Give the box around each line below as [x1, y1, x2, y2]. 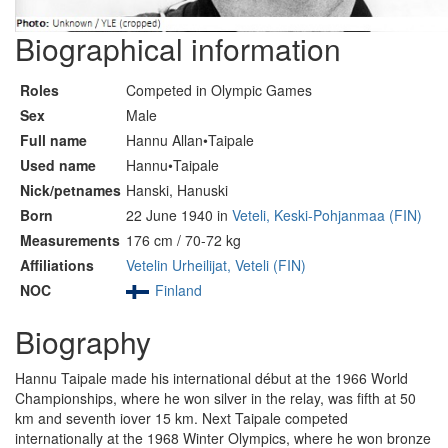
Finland [155, 280, 202, 300]
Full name [20, 130, 87, 150]
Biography [15, 320, 151, 363]
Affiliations [20, 255, 94, 275]
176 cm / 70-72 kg [126, 230, 241, 250]
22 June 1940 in [126, 205, 232, 225]
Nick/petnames [20, 180, 121, 200]
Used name [20, 155, 96, 175]
